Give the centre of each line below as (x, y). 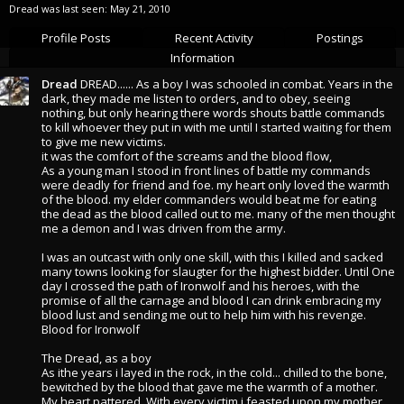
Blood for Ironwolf (91, 329)
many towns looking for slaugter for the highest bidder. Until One (218, 271)
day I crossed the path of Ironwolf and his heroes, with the (201, 286)
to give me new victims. (104, 142)
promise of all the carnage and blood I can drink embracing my (211, 300)
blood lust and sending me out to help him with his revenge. (204, 315)
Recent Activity (214, 38)
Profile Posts (76, 38)
